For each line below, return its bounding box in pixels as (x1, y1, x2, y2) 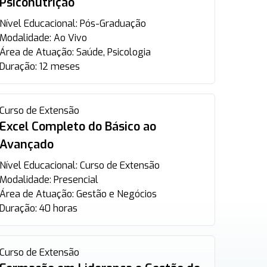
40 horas (39, 202, 77, 215)
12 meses (39, 60, 80, 73)
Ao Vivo (53, 32, 87, 44)
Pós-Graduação (79, 17, 146, 30)
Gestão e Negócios (76, 188, 157, 200)
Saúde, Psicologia (76, 46, 151, 58)
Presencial (53, 173, 98, 186)
